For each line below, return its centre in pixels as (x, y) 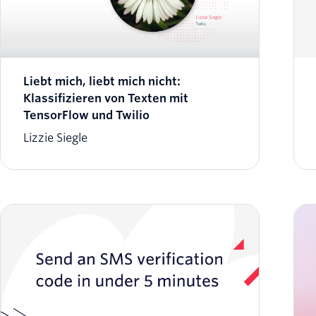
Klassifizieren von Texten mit (106, 99)
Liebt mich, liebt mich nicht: (102, 82)
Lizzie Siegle (55, 138)
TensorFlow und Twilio (86, 116)
